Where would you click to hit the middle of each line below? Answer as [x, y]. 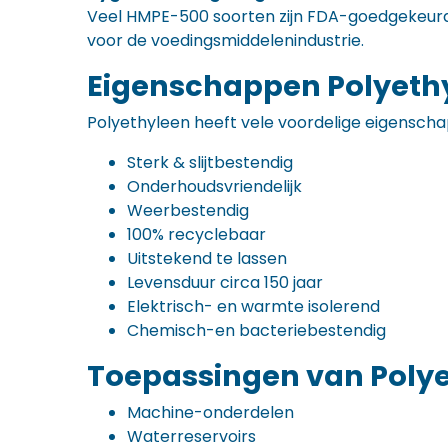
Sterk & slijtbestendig [210, 162]
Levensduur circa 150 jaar [225, 282]
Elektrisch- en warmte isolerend [253, 306]
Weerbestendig [188, 210]
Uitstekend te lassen [207, 258]
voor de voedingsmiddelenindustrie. [225, 40]
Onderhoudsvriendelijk [214, 186]
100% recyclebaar [196, 234]
